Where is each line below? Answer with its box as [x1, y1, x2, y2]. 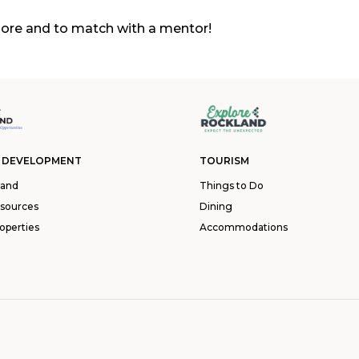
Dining [200, 200, 232, 212]
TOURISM [200, 155, 249, 167]
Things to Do [200, 179, 264, 192]
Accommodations [200, 221, 288, 233]
